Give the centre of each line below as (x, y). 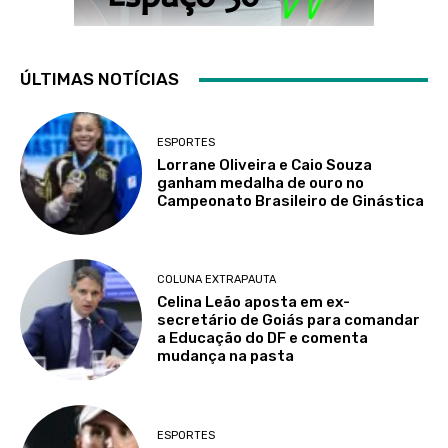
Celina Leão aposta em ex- (254, 302)
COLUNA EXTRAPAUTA (217, 280)
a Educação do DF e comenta (263, 338)
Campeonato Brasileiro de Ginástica (291, 200)
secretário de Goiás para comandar (289, 320)
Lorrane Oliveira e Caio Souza (265, 164)
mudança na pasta (226, 356)
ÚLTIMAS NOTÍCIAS (99, 79)
